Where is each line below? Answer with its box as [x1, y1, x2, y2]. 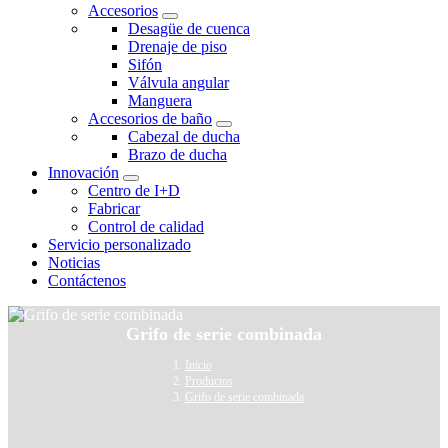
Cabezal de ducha [128, 128, 240, 146]
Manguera [128, 92, 192, 110]
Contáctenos [48, 272, 126, 290]
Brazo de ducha [128, 146, 227, 164]
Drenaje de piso [128, 38, 227, 56]
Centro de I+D [88, 182, 180, 200]
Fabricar [88, 200, 140, 218]
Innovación [48, 164, 119, 182]
